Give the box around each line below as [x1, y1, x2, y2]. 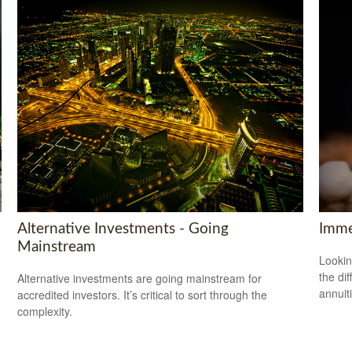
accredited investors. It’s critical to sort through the [17, 287, 268, 303]
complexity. [17, 303, 73, 320]
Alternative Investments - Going [17, 221, 229, 236]
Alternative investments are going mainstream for [17, 270, 262, 287]
